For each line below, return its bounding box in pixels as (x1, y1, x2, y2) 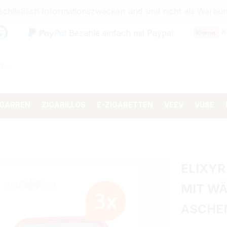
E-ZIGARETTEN (97, 100, 153, 109)
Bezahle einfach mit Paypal (69, 27, 173, 37)
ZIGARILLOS (42, 100, 86, 109)
